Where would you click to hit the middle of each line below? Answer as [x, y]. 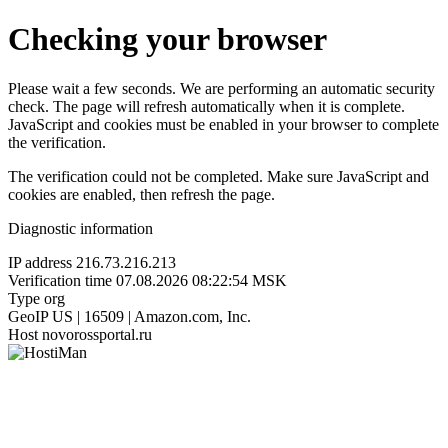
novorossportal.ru [97, 334]
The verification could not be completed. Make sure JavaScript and [218, 176]
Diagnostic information [80, 228]
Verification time [60, 280]
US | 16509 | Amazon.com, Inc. [151, 316]
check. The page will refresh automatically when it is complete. [206, 106]
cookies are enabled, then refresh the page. [141, 194]
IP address [40, 262]
